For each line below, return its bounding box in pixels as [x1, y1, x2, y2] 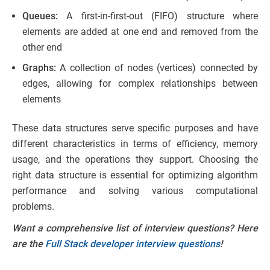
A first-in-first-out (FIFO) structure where [58, 10, 258, 22]
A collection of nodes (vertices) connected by [56, 62, 258, 74]
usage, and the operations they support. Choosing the [12, 154, 258, 166]
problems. [12, 201, 54, 213]
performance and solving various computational [12, 185, 258, 197]
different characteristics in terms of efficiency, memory [12, 138, 258, 150]
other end [22, 42, 62, 54]
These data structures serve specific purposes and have [12, 122, 258, 134]
